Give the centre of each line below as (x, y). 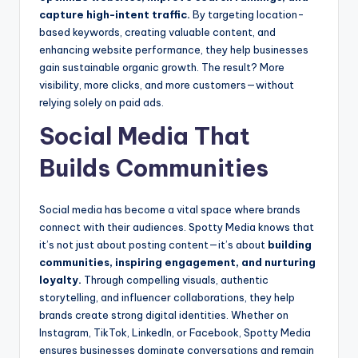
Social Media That (145, 137)
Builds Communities (154, 169)
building (290, 245)
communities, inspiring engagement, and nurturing (177, 263)
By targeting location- (247, 15)
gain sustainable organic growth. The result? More (162, 68)
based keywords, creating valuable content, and (157, 32)
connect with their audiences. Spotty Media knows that (177, 227)
